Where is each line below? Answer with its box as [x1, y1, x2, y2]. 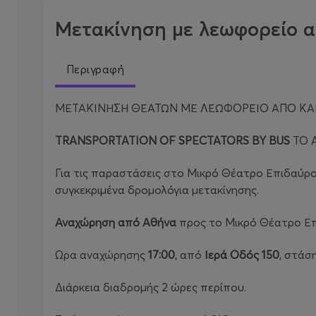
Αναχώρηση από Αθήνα [55, 215, 179, 229]
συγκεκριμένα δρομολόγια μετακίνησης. [55, 183, 262, 197]
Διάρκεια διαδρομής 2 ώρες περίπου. [55, 280, 246, 294]
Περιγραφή [66, 62, 125, 76]
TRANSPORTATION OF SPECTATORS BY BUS [55, 133, 290, 147]
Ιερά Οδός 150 [205, 248, 279, 262]
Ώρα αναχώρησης [55, 248, 148, 262]
